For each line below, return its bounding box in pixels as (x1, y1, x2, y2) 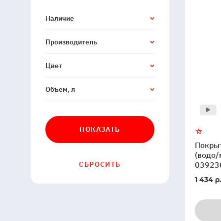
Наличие (45, 14, 74, 23)
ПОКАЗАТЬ (79, 125, 120, 134)
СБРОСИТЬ (79, 160, 121, 169)
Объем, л (45, 85, 75, 94)
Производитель (45, 37, 97, 46)
